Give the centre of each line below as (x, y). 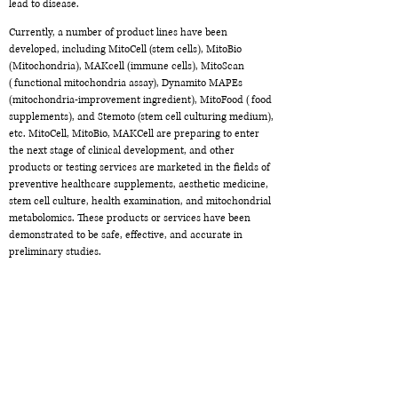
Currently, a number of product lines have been (118, 32)
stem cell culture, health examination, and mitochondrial (140, 201)
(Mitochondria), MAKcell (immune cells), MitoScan (127, 66)
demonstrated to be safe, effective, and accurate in (126, 235)
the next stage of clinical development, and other (122, 151)
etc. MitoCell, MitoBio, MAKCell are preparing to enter (134, 134)
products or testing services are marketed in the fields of (139, 167)
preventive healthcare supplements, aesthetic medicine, (139, 184)
